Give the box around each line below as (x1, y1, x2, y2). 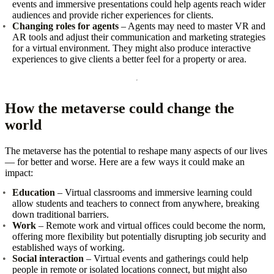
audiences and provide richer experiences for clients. (12, 9, 213, 20)
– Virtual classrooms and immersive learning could (55, 187, 252, 198)
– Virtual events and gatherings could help (84, 253, 248, 264)
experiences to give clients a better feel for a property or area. (12, 53, 246, 64)
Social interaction (12, 253, 84, 264)
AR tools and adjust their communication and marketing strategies (12, 31, 265, 42)
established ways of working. (12, 242, 125, 253)
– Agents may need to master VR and (119, 20, 265, 31)
